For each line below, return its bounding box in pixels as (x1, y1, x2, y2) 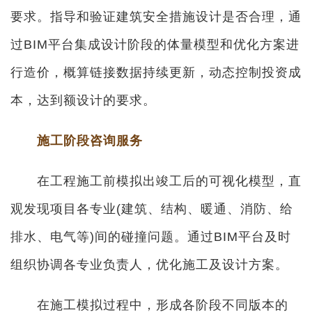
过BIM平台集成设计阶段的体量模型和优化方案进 (10, 38, 299, 52)
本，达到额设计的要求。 (10, 93, 156, 107)
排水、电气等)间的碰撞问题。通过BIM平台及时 (10, 230, 291, 244)
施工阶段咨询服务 (37, 134, 143, 148)
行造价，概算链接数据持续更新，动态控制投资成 (10, 65, 302, 79)
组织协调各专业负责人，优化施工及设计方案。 (10, 258, 288, 272)
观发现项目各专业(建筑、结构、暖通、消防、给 (10, 202, 293, 216)
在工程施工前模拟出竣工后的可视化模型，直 (10, 174, 302, 188)
